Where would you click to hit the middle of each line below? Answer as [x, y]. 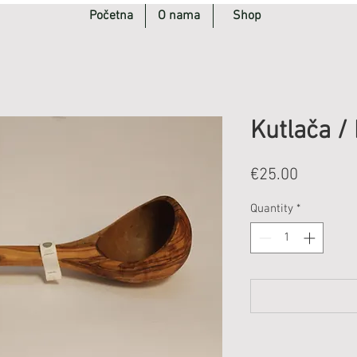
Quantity [272, 209]
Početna [111, 16]
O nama [179, 16]
